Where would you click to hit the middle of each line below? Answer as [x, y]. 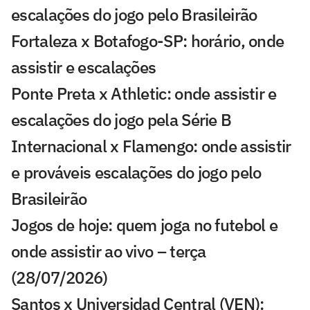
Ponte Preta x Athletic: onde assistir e [144, 93]
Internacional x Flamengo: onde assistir [151, 146]
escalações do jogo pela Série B [121, 119]
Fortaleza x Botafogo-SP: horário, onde [148, 40]
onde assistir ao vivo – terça [109, 251]
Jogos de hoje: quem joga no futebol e [145, 225]
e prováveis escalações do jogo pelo [136, 172]
